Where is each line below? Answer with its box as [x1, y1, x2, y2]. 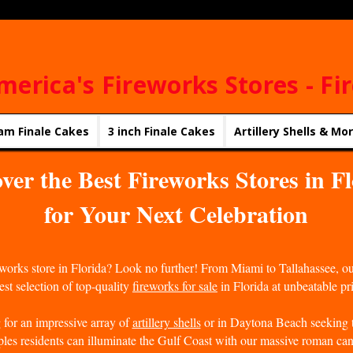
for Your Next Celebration [44, 196, 308, 231]
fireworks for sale [132, 277, 217, 294]
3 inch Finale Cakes [108, 124, 215, 139]
